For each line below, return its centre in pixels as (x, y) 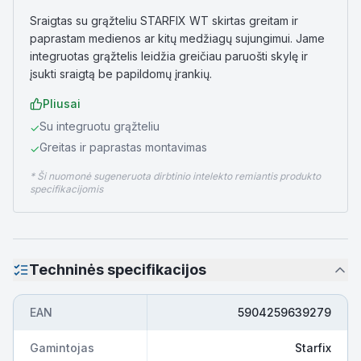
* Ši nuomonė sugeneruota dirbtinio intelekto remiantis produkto (175, 176)
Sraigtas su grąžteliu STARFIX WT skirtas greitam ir (164, 21)
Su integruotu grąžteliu (100, 126)
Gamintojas (62, 348)
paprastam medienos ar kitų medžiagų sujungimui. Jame (177, 38)
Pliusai (62, 104)
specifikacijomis (66, 189)
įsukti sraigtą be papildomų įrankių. (121, 74)
